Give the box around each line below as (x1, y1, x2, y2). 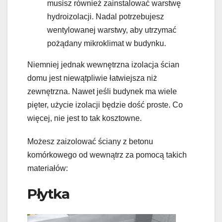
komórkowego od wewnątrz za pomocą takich (27, 151, 187, 160)
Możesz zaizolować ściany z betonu (27, 137, 153, 146)
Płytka (27, 185, 69, 203)
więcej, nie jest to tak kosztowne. (27, 114, 142, 123)
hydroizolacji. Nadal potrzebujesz (47, 12, 164, 21)
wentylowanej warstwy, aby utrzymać (47, 26, 176, 35)
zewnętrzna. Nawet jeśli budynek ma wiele (27, 87, 177, 96)
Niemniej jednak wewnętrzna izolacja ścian (27, 60, 179, 69)
